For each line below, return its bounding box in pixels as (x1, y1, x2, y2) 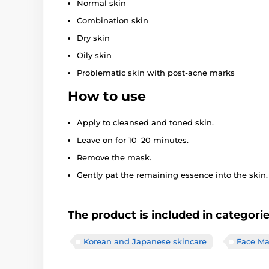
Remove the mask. (77, 153, 151, 163)
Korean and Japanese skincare (83, 237, 207, 247)
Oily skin (77, 50, 112, 61)
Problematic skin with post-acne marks (77, 68, 235, 78)
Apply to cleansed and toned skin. (77, 118, 214, 128)
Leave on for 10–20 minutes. (77, 135, 189, 145)
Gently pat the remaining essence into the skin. (77, 170, 268, 180)
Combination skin (77, 16, 148, 26)
